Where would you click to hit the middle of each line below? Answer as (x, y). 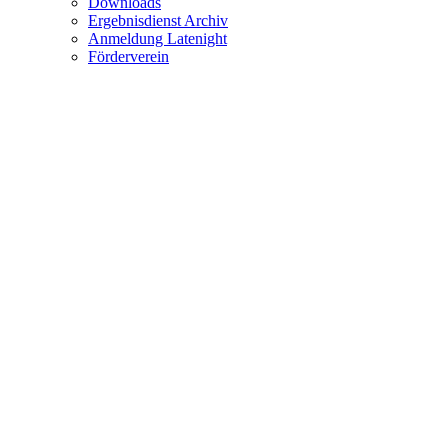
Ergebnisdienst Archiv (158, 20)
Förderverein (128, 56)
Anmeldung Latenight (157, 38)
